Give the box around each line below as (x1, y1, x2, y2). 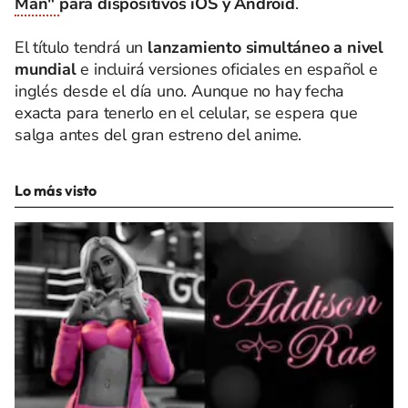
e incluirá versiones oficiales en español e (76, 57, 378, 80)
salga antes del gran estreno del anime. (15, 123, 302, 146)
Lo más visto (15, 180, 97, 199)
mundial (15, 57, 76, 80)
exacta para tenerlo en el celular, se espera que (15, 101, 358, 124)
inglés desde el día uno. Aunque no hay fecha (15, 79, 345, 102)
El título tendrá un (15, 36, 148, 58)
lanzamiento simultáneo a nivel (148, 36, 384, 58)
